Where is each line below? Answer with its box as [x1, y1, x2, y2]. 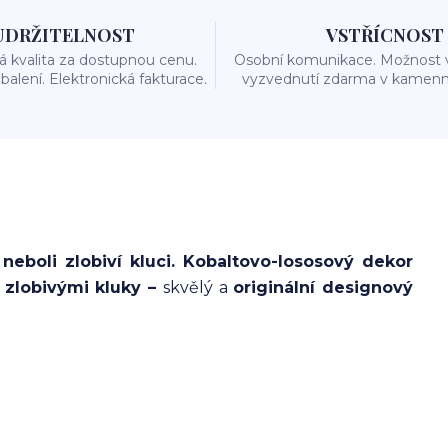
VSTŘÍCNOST [325, 23, 444, 47]
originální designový [233, 278, 414, 297]
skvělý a [162, 278, 234, 297]
